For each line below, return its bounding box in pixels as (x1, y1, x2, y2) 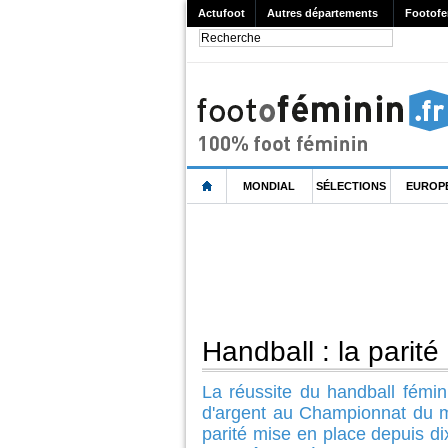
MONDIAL (242, 180, 295, 193)
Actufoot (198, 7, 245, 20)
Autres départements (267, 7, 378, 20)
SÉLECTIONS (316, 180, 387, 193)
